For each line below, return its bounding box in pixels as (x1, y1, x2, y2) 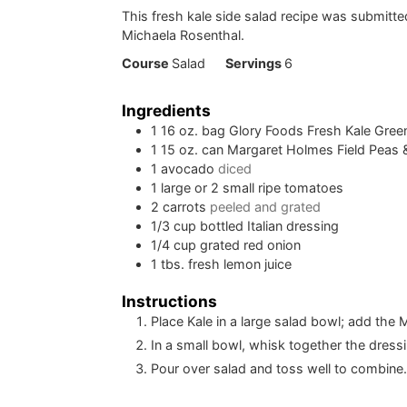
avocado (161, 160, 215, 176)
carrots (163, 198, 207, 214)
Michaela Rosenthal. (122, 27, 245, 43)
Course (122, 55, 173, 71)
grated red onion (200, 236, 302, 253)
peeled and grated (210, 198, 322, 214)
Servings (224, 55, 284, 71)
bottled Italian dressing (200, 217, 340, 233)
